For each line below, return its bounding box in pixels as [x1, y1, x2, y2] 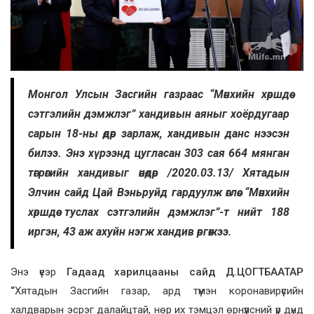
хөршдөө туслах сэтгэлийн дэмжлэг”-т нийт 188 [28, 205, 289, 219]
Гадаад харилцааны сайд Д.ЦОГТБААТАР [66, 266, 304, 279]
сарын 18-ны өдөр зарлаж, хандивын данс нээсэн [28, 127, 289, 141]
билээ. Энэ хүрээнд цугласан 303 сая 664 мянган [28, 146, 289, 161]
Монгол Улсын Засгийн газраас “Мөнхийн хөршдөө [28, 88, 289, 102]
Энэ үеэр [11, 266, 67, 279]
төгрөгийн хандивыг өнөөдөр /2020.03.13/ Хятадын [28, 166, 289, 180]
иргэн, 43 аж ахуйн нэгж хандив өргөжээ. [28, 225, 232, 239]
